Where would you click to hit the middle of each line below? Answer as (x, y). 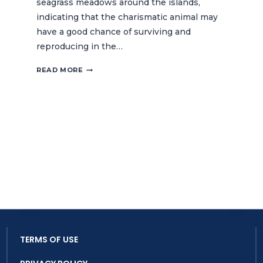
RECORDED (104, 91)
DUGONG (100, 68)
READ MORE (60, 70)
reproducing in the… (80, 47)
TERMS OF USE (49, 239)
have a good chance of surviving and (114, 32)
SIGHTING (102, 80)
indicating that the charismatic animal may (127, 17)
